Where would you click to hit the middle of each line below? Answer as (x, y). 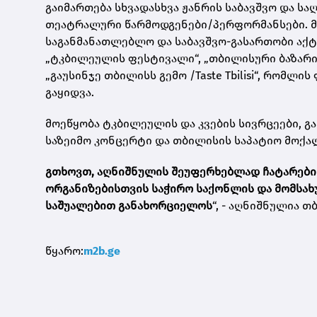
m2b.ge (102, 250)
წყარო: (64, 250)
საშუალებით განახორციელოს (129, 205)
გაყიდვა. (70, 92)
